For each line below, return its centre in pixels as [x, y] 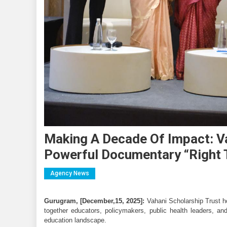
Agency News [70, 173]
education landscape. [75, 220]
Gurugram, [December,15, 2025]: [94, 201]
